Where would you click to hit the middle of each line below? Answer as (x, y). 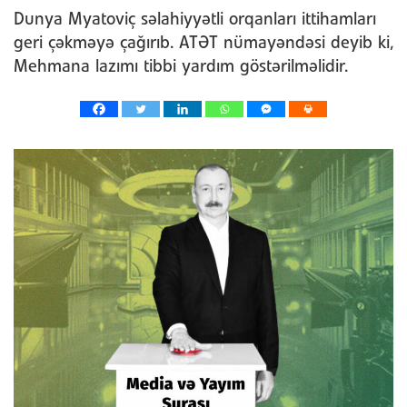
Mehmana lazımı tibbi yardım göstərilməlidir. (181, 67)
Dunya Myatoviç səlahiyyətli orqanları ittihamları (195, 20)
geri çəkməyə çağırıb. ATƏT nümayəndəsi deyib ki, (203, 43)
